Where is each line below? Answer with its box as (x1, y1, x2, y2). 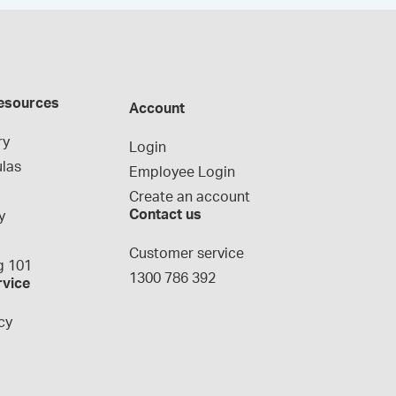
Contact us (128, 208, 202, 222)
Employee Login (128, 165, 235, 179)
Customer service (128, 247, 244, 261)
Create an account (128, 190, 250, 204)
